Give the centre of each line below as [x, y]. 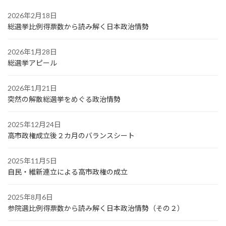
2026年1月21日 [32, 88]
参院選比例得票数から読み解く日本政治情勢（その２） [96, 208]
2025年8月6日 [30, 197]
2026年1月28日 [32, 51]
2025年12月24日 [34, 124]
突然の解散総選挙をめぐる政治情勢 [64, 99]
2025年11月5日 [32, 160]
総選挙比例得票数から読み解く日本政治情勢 [78, 26]
